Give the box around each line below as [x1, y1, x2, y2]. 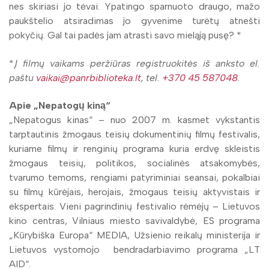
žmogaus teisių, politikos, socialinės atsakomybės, [9, 157, 260, 169]
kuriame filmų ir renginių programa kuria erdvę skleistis [9, 142, 260, 154]
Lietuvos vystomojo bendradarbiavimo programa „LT [9, 243, 260, 255]
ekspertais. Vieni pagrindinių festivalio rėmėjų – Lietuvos [9, 200, 260, 212]
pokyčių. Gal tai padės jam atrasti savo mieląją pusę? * [9, 29, 241, 41]
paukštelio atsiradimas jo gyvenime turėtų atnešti [9, 15, 260, 27]
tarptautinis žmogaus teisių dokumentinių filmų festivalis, [9, 128, 260, 140]
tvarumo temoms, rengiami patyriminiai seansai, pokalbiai [9, 171, 260, 183]
